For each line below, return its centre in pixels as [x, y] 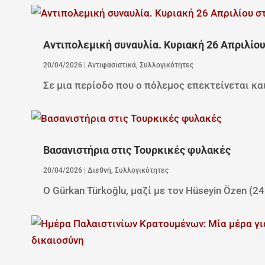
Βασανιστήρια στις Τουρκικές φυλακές [137, 150]
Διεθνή [99, 170]
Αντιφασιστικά [112, 65]
